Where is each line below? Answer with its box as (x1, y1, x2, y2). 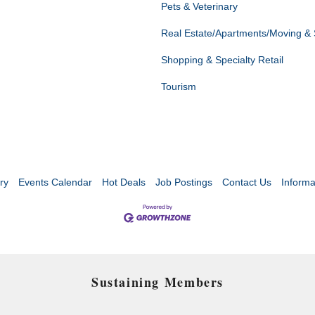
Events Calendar (18, 176, 92, 188)
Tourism (161, 81, 196, 93)
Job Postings (155, 176, 212, 188)
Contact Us (222, 176, 271, 188)
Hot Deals (102, 176, 146, 188)
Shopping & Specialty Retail (161, 54, 283, 66)
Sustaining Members (91, 273, 224, 292)
